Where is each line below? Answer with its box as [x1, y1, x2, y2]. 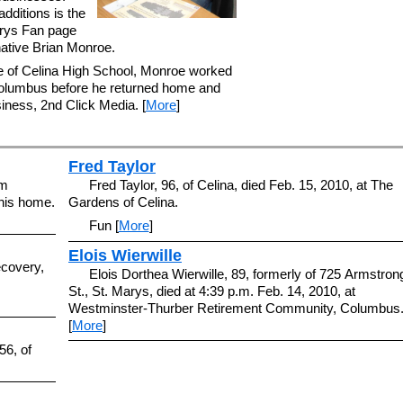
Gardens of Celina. [68, 193, 178, 210]
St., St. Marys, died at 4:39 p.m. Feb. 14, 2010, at [68, 282, 355, 299]
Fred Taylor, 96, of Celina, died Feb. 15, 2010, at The [88, 176, 393, 193]
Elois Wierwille [68, 246, 182, 264]
